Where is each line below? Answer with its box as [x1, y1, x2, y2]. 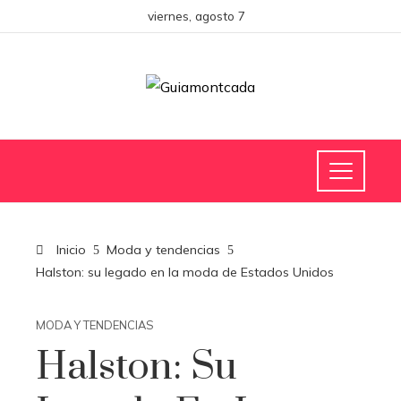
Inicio [53, 242, 86, 258]
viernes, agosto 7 [147, 8, 245, 23]
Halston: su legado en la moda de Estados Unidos [36, 264, 334, 280]
